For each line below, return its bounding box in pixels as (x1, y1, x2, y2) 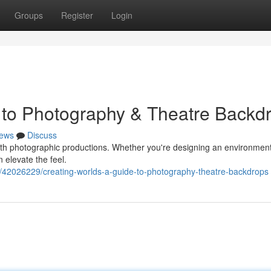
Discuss (27, 129, 57, 141)
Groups (15, 9, 43, 21)
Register (61, 9, 93, 21)
